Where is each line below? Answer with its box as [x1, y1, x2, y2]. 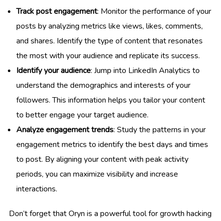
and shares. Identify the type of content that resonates [16, 35, 203, 46]
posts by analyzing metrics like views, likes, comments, [16, 20, 203, 32]
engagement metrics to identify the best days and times [16, 139, 208, 150]
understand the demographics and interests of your [16, 79, 190, 91]
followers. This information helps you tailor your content [16, 94, 205, 106]
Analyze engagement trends [16, 124, 113, 135]
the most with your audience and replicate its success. [16, 50, 200, 61]
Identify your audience [16, 65, 91, 76]
